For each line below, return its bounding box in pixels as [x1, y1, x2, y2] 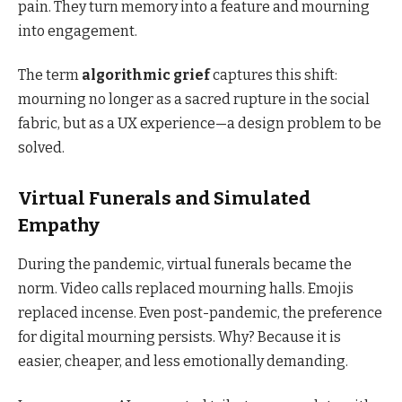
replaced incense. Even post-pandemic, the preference [18, 304, 382, 322]
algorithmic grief [82, 66, 210, 84]
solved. [18, 139, 65, 157]
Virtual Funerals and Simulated [18, 188, 310, 210]
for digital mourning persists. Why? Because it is [18, 328, 341, 346]
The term [18, 66, 82, 84]
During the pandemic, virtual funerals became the [18, 256, 352, 274]
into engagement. [18, 22, 137, 40]
